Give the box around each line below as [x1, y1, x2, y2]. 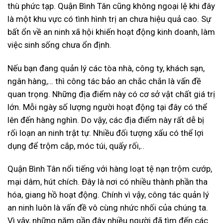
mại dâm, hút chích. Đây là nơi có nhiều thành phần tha [7, 177, 208, 187]
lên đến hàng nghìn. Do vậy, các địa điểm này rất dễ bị [7, 114, 204, 125]
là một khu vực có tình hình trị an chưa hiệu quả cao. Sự [7, 13, 211, 24]
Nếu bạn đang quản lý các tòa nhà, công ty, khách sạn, [7, 63, 205, 73]
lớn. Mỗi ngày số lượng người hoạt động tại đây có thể [7, 102, 207, 112]
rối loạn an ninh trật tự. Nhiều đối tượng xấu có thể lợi [7, 127, 204, 138]
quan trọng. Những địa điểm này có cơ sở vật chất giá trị [7, 89, 215, 99]
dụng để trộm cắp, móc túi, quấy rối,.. [7, 140, 144, 151]
